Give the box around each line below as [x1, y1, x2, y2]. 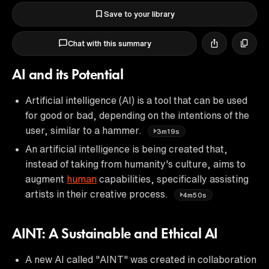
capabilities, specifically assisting [97, 174, 249, 184]
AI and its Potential [12, 68, 124, 83]
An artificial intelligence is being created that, [25, 144, 228, 154]
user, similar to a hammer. [25, 125, 144, 135]
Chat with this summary [67, 39, 151, 47]
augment [25, 174, 67, 184]
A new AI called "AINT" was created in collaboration [25, 254, 256, 264]
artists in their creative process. [25, 189, 171, 199]
